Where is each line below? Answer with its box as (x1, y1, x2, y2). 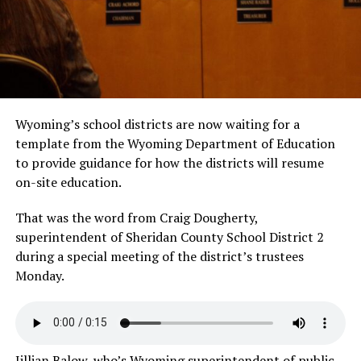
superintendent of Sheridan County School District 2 (15, 227, 324, 246)
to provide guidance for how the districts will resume (15, 153, 324, 172)
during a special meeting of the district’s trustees (15, 247, 304, 265)
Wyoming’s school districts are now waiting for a (15, 114, 300, 133)
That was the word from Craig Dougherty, (15, 208, 258, 226)
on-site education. (15, 172, 122, 191)
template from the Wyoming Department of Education (15, 134, 335, 152)
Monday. (15, 266, 64, 284)
